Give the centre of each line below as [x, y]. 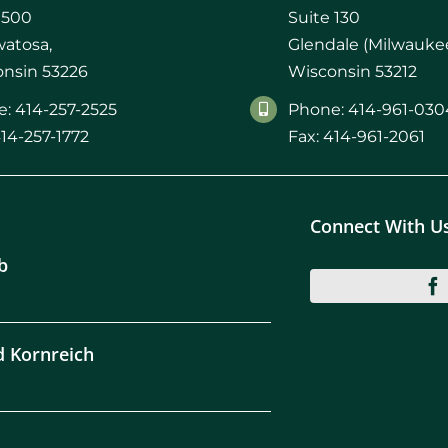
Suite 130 [323, 17]
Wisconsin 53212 [352, 71]
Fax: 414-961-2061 [356, 136]
